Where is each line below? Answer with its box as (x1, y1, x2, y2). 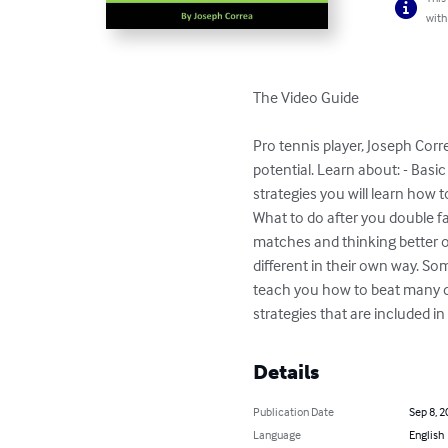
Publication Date (253, 404, 335, 420)
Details (253, 360, 320, 385)
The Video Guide (253, 87, 360, 108)
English (408, 427, 444, 443)
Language (253, 427, 302, 443)
